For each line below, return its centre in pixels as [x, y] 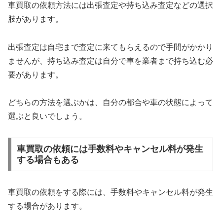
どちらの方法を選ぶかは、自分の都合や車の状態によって [110, 103]
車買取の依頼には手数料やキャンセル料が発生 [110, 149]
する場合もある [48, 160]
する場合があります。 [47, 206]
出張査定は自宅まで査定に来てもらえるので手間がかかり [110, 47]
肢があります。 [36, 19]
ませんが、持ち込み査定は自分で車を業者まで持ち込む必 [110, 61]
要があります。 [36, 74]
